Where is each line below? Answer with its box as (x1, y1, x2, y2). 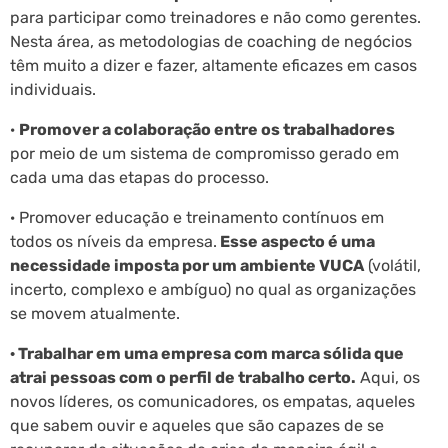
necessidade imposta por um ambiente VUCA (10, 255, 364, 275)
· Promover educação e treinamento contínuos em (10, 207, 384, 227)
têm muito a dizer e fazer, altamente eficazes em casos (10, 55, 417, 75)
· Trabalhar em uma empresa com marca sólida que (10, 343, 404, 363)
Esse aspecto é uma (217, 231, 375, 251)
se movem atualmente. (10, 303, 180, 323)
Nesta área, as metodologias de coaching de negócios (10, 31, 412, 51)
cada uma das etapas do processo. (10, 167, 269, 187)
